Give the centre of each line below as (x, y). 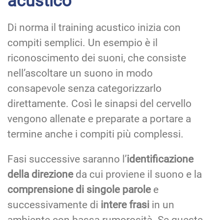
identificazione (160, 159)
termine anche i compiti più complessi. (96, 134)
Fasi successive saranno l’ (67, 159)
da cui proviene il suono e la (137, 174)
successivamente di (54, 205)
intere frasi (125, 205)
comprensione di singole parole (79, 189)
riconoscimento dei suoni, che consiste (97, 58)
